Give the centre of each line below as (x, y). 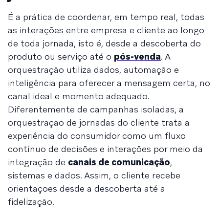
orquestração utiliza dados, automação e (93, 69)
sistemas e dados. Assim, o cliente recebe (94, 175)
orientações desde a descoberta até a (87, 188)
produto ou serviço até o (61, 56)
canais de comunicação (119, 162)
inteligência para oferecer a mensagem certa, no (109, 83)
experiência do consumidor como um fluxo (97, 135)
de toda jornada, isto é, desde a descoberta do (104, 43)
